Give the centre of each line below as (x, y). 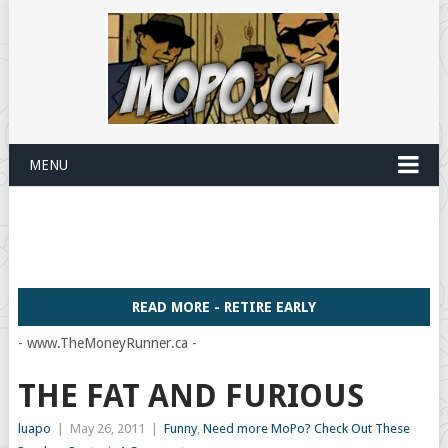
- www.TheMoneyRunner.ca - (107, 343)
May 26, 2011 (107, 428)
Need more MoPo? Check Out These (306, 428)
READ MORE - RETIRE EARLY (223, 307)
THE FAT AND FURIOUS (190, 396)
